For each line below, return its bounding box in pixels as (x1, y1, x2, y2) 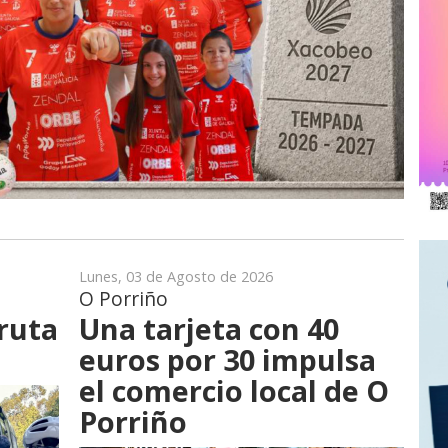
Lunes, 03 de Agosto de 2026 (79, 266, 273, 286)
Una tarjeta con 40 (79, 308, 339, 348)
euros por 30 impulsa (79, 339, 376, 379)
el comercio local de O (79, 370, 389, 410)
